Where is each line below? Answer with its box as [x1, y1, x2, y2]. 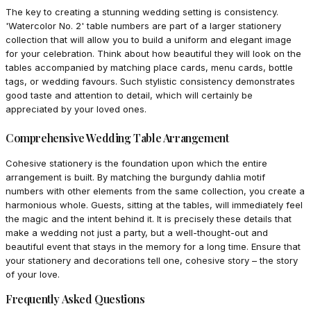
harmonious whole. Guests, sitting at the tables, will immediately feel [6, 199, 303, 211]
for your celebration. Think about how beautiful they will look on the [6, 48, 301, 60]
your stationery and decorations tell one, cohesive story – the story [6, 255, 298, 267]
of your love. [6, 269, 60, 280]
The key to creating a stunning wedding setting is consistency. [6, 6, 278, 18]
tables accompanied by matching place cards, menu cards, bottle [6, 62, 293, 74]
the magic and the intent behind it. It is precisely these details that [6, 213, 292, 225]
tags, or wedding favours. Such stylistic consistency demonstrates [6, 76, 295, 87]
